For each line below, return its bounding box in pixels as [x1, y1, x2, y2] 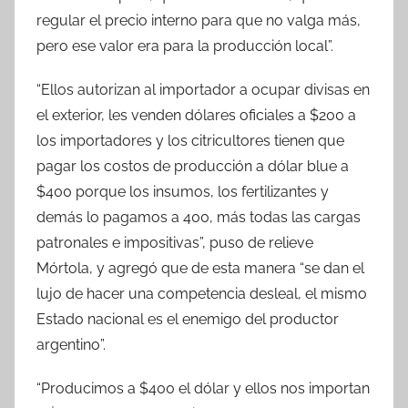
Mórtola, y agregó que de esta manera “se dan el [36, 259, 364, 277]
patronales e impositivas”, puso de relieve [36, 233, 313, 251]
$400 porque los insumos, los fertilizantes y [36, 182, 329, 200]
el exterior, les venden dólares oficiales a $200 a [36, 106, 356, 124]
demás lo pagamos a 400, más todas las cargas [36, 208, 361, 226]
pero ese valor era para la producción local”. [36, 36, 333, 55]
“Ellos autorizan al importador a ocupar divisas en [36, 80, 370, 98]
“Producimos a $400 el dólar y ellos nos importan [36, 379, 370, 397]
